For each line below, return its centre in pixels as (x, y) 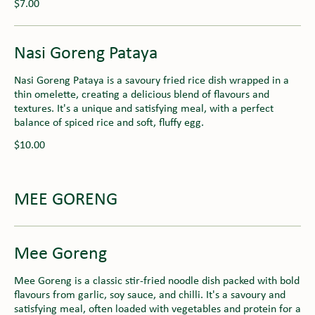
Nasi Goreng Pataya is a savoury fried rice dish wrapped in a (152, 81)
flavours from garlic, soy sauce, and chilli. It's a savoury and (150, 295)
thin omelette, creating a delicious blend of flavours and (142, 95)
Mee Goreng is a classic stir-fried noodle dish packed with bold (157, 281)
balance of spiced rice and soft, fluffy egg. (109, 123)
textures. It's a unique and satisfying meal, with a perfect (144, 109)
